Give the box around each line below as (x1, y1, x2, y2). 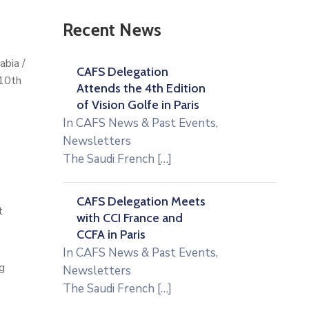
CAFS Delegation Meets (77, 194, 206, 209)
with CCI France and (77, 210, 183, 226)
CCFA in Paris (77, 227, 146, 242)
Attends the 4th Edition (77, 81, 206, 96)
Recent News (63, 19, 162, 40)
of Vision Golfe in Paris (77, 97, 199, 112)
